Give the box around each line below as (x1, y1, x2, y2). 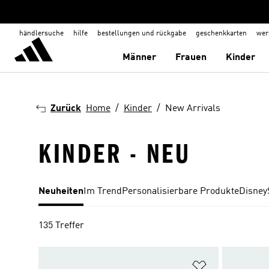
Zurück (50, 104, 81, 113)
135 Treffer (38, 221, 84, 231)
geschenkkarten (196, 30, 247, 37)
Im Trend (83, 187, 122, 196)
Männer (122, 53, 157, 62)
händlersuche (19, 30, 64, 37)
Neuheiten (38, 187, 83, 196)
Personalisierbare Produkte (122, 187, 239, 196)
